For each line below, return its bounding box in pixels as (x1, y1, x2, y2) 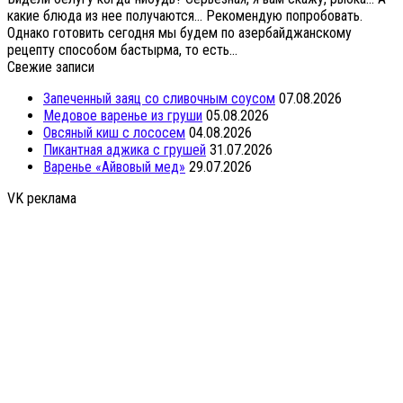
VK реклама (7, 189, 76, 207)
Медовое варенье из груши (43, 106, 202, 124)
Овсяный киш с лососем (43, 123, 185, 141)
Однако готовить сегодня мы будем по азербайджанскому (7, 23, 352, 41)
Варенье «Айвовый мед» (43, 157, 185, 175)
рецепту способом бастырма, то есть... (7, 40, 237, 58)
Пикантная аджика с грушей (43, 140, 206, 158)
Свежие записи (7, 58, 94, 76)
